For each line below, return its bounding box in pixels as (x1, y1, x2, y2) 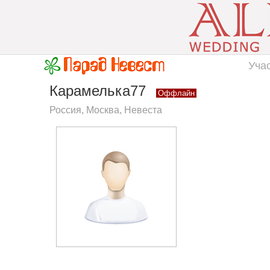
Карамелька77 (49, 83, 150, 99)
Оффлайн (158, 89, 195, 98)
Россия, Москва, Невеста (49, 105, 162, 115)
